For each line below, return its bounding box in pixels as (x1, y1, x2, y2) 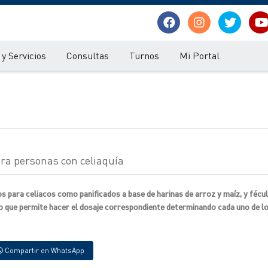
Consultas (66, 49, 109, 62)
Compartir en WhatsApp (3, 246, 84, 255)
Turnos (129, 49, 159, 62)
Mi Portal (179, 49, 220, 62)
